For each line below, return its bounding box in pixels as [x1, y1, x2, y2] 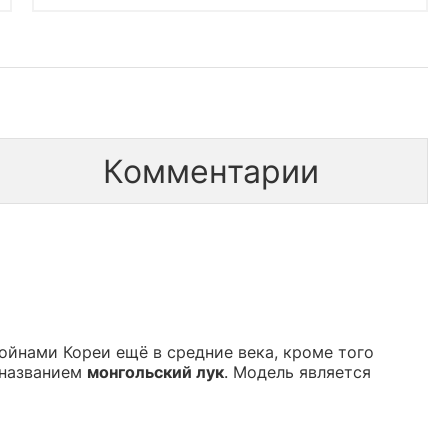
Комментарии [102, 151, 319, 191]
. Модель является [224, 361, 371, 382]
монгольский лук [87, 361, 224, 382]
